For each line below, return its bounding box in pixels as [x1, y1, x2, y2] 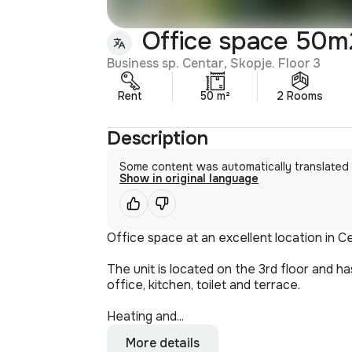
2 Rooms [277, 88, 323, 103]
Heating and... [107, 307, 184, 324]
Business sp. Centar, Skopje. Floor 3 [107, 54, 321, 71]
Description [107, 126, 208, 150]
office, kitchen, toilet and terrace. [107, 276, 300, 293]
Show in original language [119, 170, 258, 185]
